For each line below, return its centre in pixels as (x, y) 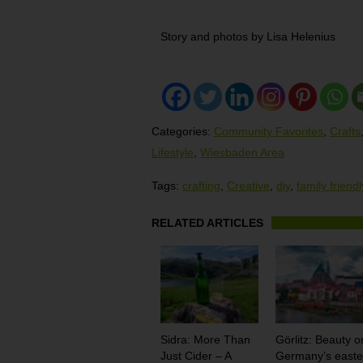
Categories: (183, 131)
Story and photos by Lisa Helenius (248, 36)
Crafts (345, 131)
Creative (248, 185)
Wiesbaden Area (242, 152)
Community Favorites (269, 131)
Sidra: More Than (205, 340)
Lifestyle (173, 152)
